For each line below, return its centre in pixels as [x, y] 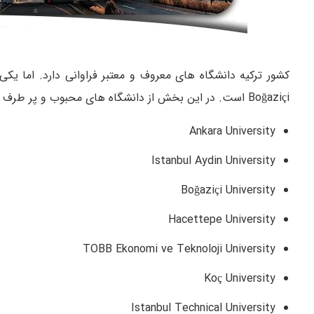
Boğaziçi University [228, 191]
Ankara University [232, 132]
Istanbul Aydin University [213, 161]
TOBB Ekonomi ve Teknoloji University [179, 250]
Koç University [240, 279]
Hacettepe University [222, 220]
